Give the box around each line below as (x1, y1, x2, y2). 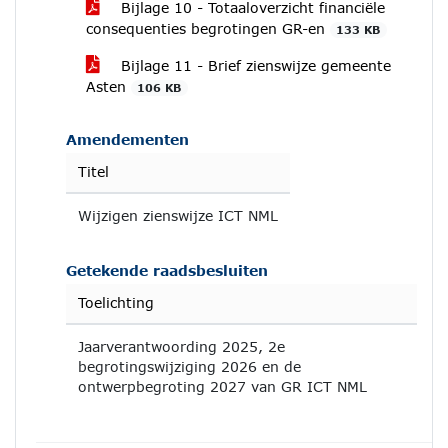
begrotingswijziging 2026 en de (78, 358, 301, 375)
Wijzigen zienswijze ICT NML (78, 207, 278, 224)
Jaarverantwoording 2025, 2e (78, 338, 285, 355)
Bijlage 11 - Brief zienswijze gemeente (116, 57, 391, 74)
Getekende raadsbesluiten (66, 262, 268, 279)
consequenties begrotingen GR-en (86, 20, 330, 37)
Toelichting (78, 294, 154, 311)
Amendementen (66, 131, 189, 148)
